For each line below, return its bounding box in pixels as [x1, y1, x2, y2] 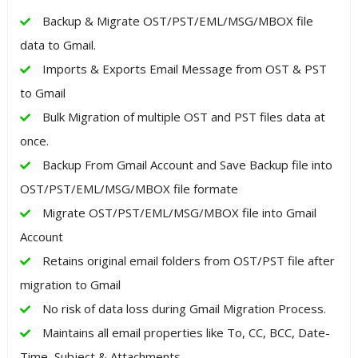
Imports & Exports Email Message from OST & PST [42, 61, 327, 78]
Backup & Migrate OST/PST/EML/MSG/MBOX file [42, 13, 313, 30]
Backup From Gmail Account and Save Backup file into [42, 157, 332, 173]
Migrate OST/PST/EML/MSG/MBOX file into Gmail [42, 205, 316, 221]
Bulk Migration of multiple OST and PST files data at [42, 109, 325, 125]
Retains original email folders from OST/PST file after [42, 253, 335, 269]
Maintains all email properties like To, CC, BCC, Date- [42, 324, 330, 341]
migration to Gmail [20, 276, 121, 293]
